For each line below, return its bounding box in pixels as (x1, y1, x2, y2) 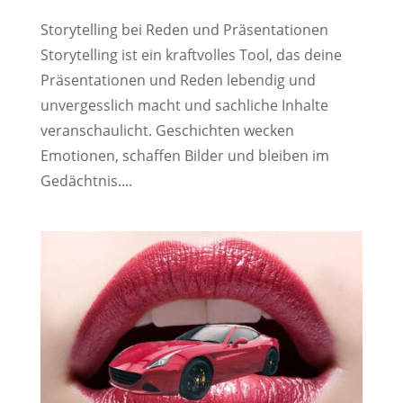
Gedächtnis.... (40, 170, 132, 191)
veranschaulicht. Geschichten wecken (40, 120, 294, 140)
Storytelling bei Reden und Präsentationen (40, 19, 328, 40)
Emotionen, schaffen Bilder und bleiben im (40, 145, 329, 166)
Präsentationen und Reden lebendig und (40, 69, 316, 90)
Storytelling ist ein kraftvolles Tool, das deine (40, 44, 342, 65)
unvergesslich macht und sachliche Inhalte (40, 94, 328, 115)
